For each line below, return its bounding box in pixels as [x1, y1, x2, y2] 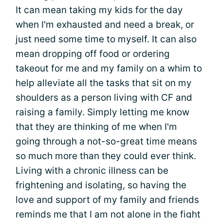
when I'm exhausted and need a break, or [16, 18, 194, 30]
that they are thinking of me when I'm [16, 121, 177, 132]
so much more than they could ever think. [16, 150, 196, 162]
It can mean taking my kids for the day [16, 4, 183, 16]
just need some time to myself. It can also [16, 33, 197, 45]
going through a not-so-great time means [16, 135, 197, 147]
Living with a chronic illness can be [16, 164, 168, 176]
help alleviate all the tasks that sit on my [16, 77, 192, 89]
